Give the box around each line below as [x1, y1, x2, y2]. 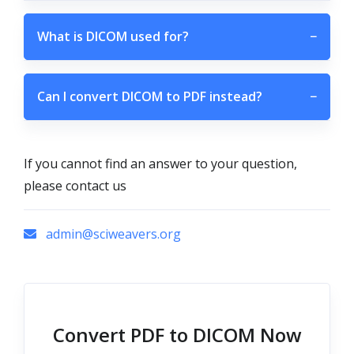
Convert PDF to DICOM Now [52, 322, 302, 348]
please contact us [24, 177, 126, 194]
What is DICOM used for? [37, 28, 189, 45]
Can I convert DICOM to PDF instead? [37, 88, 262, 105]
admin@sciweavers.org [43, 225, 181, 243]
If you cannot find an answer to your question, [24, 155, 297, 172]
